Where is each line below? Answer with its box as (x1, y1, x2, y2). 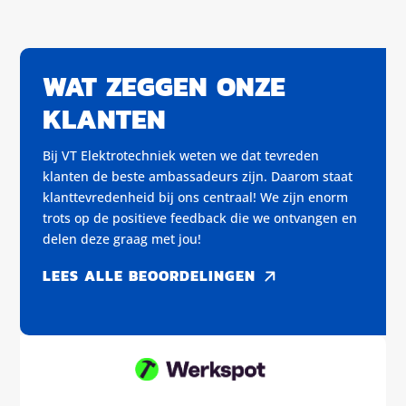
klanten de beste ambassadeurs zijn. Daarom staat (43, 167, 353, 185)
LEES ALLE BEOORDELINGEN (43, 264, 256, 286)
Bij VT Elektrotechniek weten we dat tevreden (43, 146, 320, 164)
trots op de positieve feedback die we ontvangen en (43, 208, 358, 227)
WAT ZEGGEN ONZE (43, 65, 286, 107)
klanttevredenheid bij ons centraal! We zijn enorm (43, 188, 349, 206)
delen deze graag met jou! (43, 229, 202, 247)
